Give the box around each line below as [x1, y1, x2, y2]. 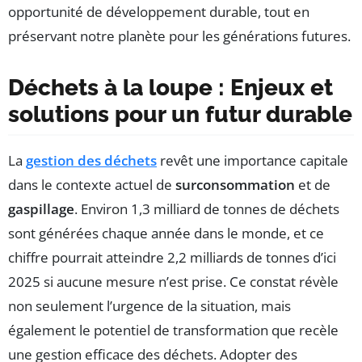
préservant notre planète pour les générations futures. [8, 27, 351, 46]
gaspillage [8, 200, 74, 219]
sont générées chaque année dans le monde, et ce [8, 224, 324, 243]
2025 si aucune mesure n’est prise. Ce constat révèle [8, 272, 339, 292]
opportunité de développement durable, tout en [8, 2, 309, 22]
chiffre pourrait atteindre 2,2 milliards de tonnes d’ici [8, 248, 336, 267]
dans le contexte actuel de [8, 175, 175, 195]
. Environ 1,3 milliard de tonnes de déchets [74, 200, 339, 219]
